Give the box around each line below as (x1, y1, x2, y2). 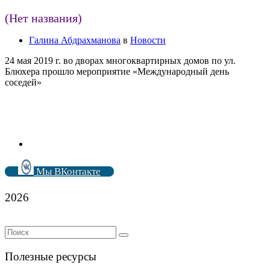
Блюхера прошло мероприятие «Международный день (5, 66, 229, 77)
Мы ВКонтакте (34, 165, 101, 177)
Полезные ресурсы (5, 250, 96, 263)
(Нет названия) (5, 11, 82, 25)
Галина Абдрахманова (29, 34, 121, 45)
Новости (130, 34, 166, 45)
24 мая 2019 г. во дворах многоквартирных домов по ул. (5, 55, 236, 66)
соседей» (5, 77, 42, 87)
